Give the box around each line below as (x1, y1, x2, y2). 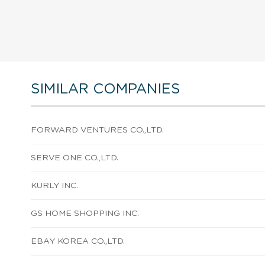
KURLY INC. (31, 181, 78, 190)
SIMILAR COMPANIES (31, 82, 180, 96)
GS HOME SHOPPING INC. (31, 209, 139, 218)
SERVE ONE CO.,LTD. (31, 153, 118, 162)
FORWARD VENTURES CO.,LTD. (31, 125, 164, 134)
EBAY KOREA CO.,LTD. (31, 237, 125, 245)
